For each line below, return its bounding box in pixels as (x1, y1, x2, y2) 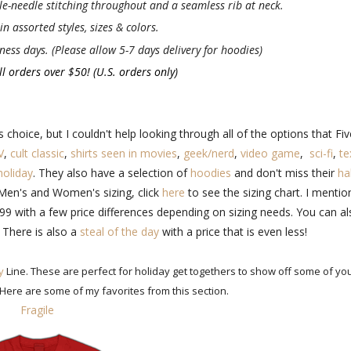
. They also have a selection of (32, 165, 190, 180)
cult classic (10, 145, 64, 161)
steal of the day (79, 223, 159, 239)
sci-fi (309, 145, 333, 161)
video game (241, 145, 300, 161)
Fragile (20, 302, 54, 317)
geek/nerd (183, 145, 234, 161)
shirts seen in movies (71, 145, 177, 161)
